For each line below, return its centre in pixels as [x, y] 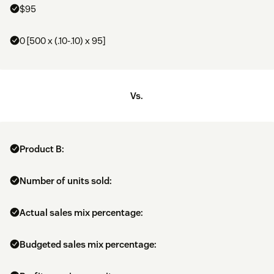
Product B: [42, 149]
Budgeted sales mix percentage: [88, 245]
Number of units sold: [66, 181]
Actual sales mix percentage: [81, 213]
